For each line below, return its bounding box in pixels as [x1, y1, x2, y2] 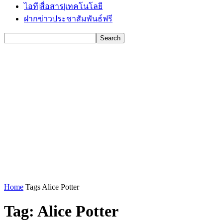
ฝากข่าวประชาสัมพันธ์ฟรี [24, 14, 112, 23]
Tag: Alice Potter [4, 202, 118, 221]
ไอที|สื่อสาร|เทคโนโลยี [24, 2, 103, 10]
